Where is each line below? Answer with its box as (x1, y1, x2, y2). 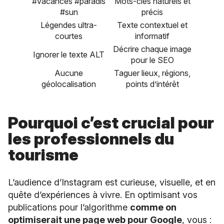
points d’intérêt (125, 78, 179, 89)
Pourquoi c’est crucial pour (8, 112, 214, 132)
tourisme (8, 144, 78, 164)
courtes (55, 30, 82, 41)
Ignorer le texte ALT (33, 49, 104, 59)
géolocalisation (41, 78, 96, 89)
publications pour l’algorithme (8, 202, 130, 213)
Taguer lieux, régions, (114, 67, 190, 78)
